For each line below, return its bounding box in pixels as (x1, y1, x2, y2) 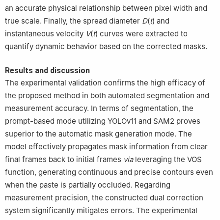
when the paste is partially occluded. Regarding (5, 180, 170, 190)
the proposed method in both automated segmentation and (5, 91, 209, 101)
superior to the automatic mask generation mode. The (5, 129, 192, 139)
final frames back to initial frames (5, 155, 123, 165)
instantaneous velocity (5, 29, 85, 39)
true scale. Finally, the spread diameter (5, 16, 142, 26)
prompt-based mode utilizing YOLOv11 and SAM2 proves (5, 116, 200, 126)
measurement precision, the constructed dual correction (5, 193, 203, 203)
